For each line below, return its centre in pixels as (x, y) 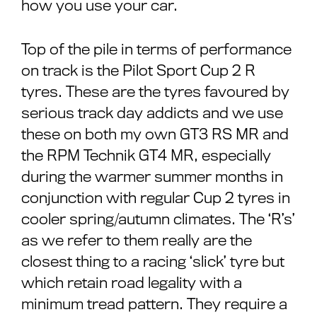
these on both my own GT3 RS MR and (155, 134)
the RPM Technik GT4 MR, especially (146, 155)
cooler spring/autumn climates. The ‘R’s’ (158, 219)
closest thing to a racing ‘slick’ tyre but (153, 261)
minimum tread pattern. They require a (154, 304)
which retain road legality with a (132, 283)
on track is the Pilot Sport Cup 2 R (138, 70)
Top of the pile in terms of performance (156, 49)
